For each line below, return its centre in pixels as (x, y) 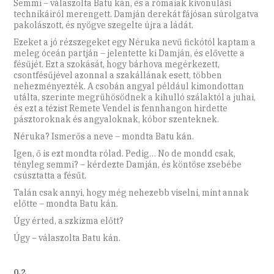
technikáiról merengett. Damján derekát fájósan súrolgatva (136, 14)
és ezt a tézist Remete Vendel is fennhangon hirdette (121, 109)
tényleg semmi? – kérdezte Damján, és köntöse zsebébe (128, 165)
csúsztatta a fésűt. (50, 176)
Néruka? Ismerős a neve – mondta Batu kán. (104, 137)
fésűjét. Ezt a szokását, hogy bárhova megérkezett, (117, 65)
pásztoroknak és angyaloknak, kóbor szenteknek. (117, 120)
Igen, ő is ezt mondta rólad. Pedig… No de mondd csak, (125, 154)
